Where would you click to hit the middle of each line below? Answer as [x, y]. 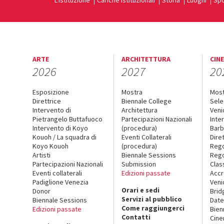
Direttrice [47, 101]
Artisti [41, 155]
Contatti [136, 217]
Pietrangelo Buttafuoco [67, 119]
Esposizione [51, 92]
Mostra [132, 92]
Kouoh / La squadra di [64, 137]
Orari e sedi [140, 190]
